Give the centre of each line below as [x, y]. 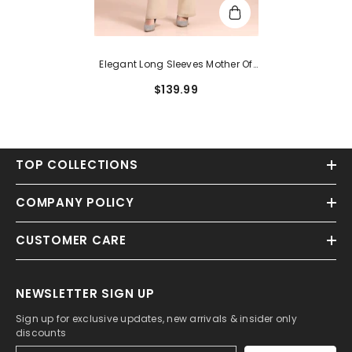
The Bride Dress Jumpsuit [176, 81]
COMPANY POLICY [75, 202]
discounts [41, 332]
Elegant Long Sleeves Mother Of [176, 64]
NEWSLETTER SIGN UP [85, 293]
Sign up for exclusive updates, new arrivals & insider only [156, 318]
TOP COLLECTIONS [77, 164]
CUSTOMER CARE [71, 240]
